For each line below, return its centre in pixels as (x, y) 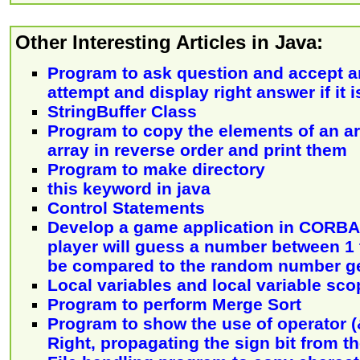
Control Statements (126, 208)
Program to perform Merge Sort (174, 305)
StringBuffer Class (122, 112)
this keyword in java (129, 189)
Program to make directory (156, 170)
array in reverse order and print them (197, 150)
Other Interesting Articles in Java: (169, 42)
